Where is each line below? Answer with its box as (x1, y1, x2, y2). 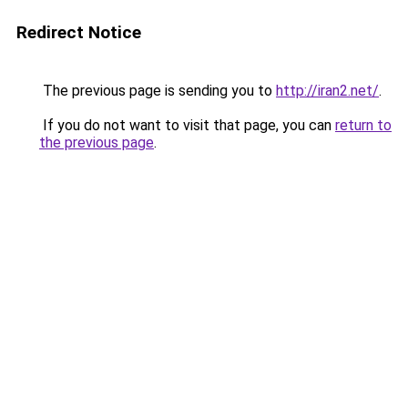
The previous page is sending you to (39, 82, 276, 99)
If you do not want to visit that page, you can (39, 117, 335, 134)
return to (335, 117, 392, 134)
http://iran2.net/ (276, 82, 379, 99)
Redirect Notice (16, 22, 141, 43)
